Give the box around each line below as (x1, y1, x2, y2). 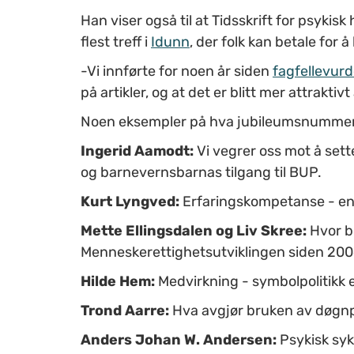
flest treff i (81, 32, 151, 51)
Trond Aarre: (81, 301, 169, 319)
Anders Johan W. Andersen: (81, 330, 277, 348)
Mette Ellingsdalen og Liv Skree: (81, 221, 307, 239)
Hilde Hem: (81, 272, 155, 290)
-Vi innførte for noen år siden (81, 62, 273, 80)
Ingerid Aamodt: (81, 141, 194, 160)
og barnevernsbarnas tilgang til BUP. (81, 163, 322, 181)
